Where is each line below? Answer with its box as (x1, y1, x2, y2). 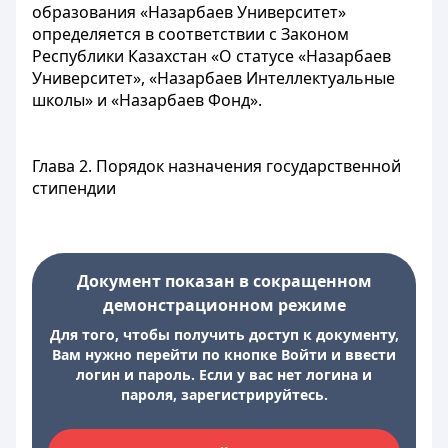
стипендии (32, 177, 116, 199)
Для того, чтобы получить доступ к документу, (49, 325, 399, 344)
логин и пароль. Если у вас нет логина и (76, 365, 372, 384)
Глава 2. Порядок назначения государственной (32, 155, 401, 177)
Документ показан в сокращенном (76, 270, 372, 292)
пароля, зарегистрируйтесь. (120, 385, 328, 404)
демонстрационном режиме (102, 294, 346, 316)
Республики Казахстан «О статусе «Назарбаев (32, 45, 391, 67)
